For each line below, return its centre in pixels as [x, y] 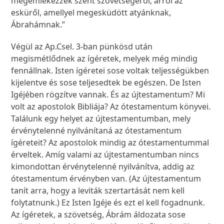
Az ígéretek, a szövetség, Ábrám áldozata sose [98, 215]
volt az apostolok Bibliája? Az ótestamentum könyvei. [111, 107]
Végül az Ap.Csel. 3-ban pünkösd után [82, 47]
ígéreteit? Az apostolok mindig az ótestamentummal [110, 143]
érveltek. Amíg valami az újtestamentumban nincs [105, 155]
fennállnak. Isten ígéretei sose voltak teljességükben [110, 71]
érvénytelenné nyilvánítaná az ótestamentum [96, 131]
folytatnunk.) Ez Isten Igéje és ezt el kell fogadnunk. [108, 203]
